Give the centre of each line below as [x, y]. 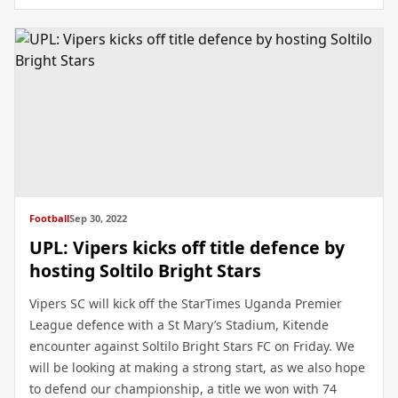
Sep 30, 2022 [98, 218]
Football [49, 218]
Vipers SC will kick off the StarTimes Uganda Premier [186, 303]
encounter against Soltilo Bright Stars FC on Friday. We [192, 346]
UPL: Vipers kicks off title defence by [187, 247]
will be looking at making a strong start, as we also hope [197, 367]
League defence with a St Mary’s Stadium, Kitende [179, 325]
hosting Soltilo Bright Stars [145, 271]
